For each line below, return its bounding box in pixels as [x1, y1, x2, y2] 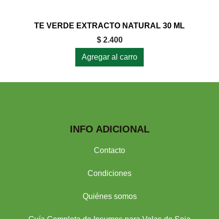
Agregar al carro [82, 53, 137, 61]
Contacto [94, 146, 125, 154]
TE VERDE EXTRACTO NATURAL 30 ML [34, 22, 185, 30]
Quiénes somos [82, 192, 137, 200]
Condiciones [88, 169, 131, 177]
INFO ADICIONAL [69, 124, 150, 134]
